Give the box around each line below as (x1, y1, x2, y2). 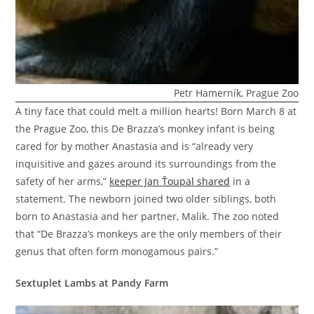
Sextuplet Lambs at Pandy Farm (15, 276, 169, 290)
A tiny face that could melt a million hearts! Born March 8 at (15, 104, 297, 118)
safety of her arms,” (15, 175, 110, 189)
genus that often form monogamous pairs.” (15, 245, 219, 259)
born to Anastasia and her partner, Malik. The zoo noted (15, 210, 280, 224)
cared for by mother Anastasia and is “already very (15, 139, 254, 153)
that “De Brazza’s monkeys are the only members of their (15, 227, 282, 241)
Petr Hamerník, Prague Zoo (173, 86, 299, 100)
